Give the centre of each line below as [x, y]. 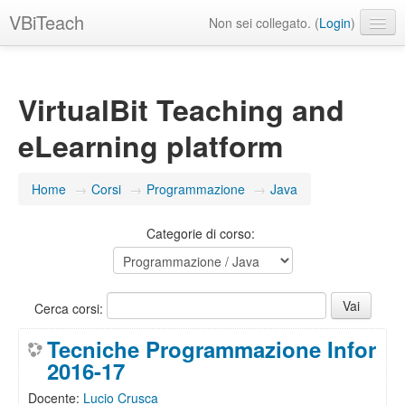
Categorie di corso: [200, 233]
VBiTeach [47, 22]
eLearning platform [151, 146]
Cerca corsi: [70, 308]
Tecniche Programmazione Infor [212, 349]
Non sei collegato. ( [264, 23]
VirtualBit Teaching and [181, 109]
